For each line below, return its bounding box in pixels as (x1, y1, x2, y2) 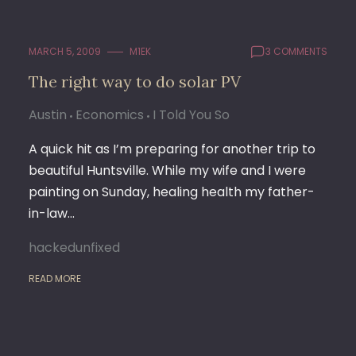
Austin (29, 106, 67, 124)
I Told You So (153, 106, 230, 124)
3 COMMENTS (265, 44, 327, 58)
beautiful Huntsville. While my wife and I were (29, 161, 306, 180)
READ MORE (29, 272, 81, 285)
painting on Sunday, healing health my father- (29, 183, 315, 201)
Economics (75, 106, 144, 124)
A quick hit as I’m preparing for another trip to (29, 140, 315, 158)
